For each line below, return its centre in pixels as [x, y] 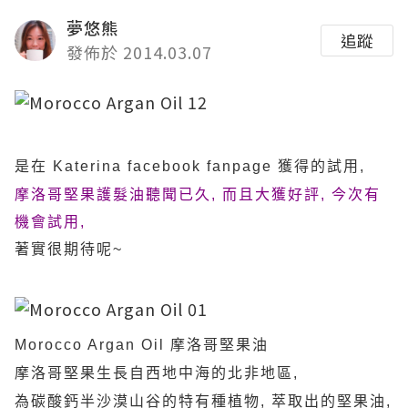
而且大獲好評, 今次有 [301, 194]
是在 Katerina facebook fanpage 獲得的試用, [190, 166]
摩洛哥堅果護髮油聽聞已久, [118, 194]
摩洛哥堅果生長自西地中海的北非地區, [157, 373]
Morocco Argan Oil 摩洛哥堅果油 [142, 345]
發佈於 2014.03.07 [139, 52]
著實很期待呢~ [69, 249]
